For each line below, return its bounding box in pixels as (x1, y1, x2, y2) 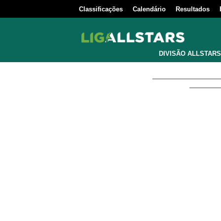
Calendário (133, 5, 166, 13)
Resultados (176, 5, 210, 13)
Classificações (79, 5, 123, 13)
